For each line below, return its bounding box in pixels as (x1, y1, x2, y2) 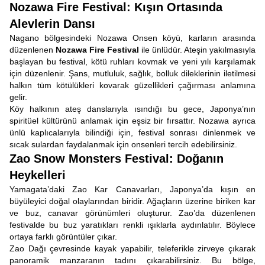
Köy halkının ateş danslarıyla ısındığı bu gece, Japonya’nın (9, 104, 256, 114)
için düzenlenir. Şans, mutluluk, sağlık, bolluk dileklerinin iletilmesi (9, 69, 256, 78)
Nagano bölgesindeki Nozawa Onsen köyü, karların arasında (9, 33, 256, 43)
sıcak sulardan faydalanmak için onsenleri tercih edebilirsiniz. (9, 140, 237, 149)
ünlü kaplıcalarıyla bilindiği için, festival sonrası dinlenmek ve (9, 128, 256, 137)
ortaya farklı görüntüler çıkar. (9, 232, 117, 241)
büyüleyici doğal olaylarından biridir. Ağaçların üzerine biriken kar (9, 196, 256, 206)
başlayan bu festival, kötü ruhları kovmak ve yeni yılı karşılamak (9, 57, 256, 66)
